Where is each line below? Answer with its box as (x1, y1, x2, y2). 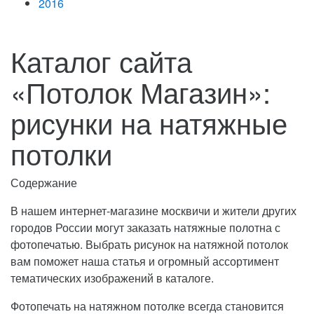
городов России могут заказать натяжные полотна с (11, 219, 280, 235)
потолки (11, 132, 112, 173)
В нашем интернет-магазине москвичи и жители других (11, 202, 296, 219)
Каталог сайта (11, 40, 192, 81)
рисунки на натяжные (11, 102, 287, 142)
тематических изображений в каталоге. (11, 269, 214, 286)
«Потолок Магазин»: (11, 71, 271, 111)
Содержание (11, 174, 77, 191)
